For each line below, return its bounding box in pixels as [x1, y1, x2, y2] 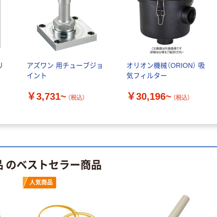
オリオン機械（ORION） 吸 [126, 62, 205, 70]
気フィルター [126, 72, 168, 80]
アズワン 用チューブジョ [27, 62, 104, 70]
